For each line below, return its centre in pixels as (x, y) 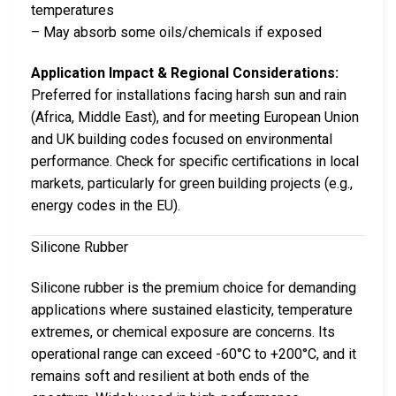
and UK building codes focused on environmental (182, 139)
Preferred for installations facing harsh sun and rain (189, 95)
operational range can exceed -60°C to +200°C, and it (194, 354)
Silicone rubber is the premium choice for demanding (194, 287)
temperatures (72, 11)
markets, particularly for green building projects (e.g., (192, 183)
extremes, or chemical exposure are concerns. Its (183, 331)
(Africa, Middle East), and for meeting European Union (195, 117)
